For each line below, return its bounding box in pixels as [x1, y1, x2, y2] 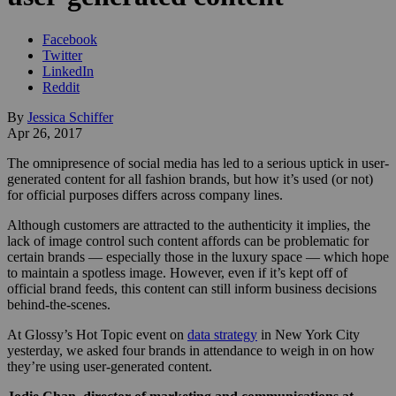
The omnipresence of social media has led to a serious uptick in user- [7, 155, 389, 171]
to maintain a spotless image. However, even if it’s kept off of [7, 264, 347, 280]
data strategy [187, 326, 257, 342]
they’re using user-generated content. [7, 358, 212, 374]
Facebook [42, 31, 97, 47]
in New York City [257, 326, 360, 342]
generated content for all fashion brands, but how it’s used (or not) [7, 171, 373, 187]
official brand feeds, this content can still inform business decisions [7, 280, 377, 296]
